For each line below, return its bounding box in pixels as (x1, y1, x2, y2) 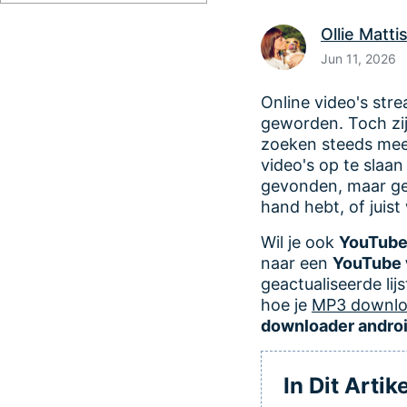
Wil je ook (261, 233, 339, 252)
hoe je (261, 295, 312, 314)
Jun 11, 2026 (321, 51, 396, 66)
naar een (261, 253, 333, 273)
